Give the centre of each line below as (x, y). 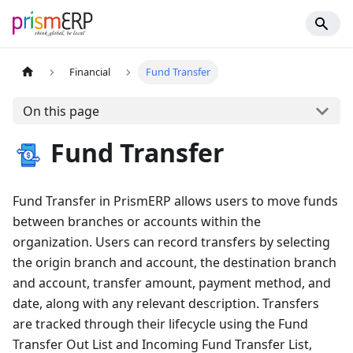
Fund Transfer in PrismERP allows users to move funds (175, 201)
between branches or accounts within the (137, 222)
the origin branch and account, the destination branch (175, 263)
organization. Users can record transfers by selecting (171, 242)
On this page (61, 111)
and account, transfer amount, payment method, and (172, 283)
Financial (90, 72)
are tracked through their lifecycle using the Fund (160, 324)
